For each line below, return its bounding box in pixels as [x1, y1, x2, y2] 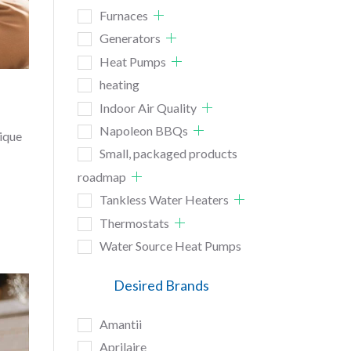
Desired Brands [114, 277, 210, 295]
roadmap [77, 168, 126, 184]
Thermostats [99, 215, 169, 230]
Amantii [99, 316, 142, 331]
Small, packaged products [99, 146, 237, 161]
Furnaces [99, 7, 148, 23]
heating [99, 77, 139, 92]
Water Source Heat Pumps [99, 238, 241, 254]
